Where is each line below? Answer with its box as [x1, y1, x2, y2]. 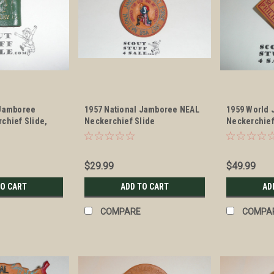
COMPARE [100, 207, 141, 217]
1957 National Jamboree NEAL [84, 105, 199, 115]
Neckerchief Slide [84, 116, 155, 127]
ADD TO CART [120, 182, 169, 192]
